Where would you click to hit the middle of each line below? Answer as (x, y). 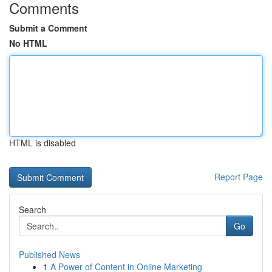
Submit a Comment (48, 28)
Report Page (239, 177)
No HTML (28, 43)
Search (32, 209)
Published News (49, 254)
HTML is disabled (42, 143)
